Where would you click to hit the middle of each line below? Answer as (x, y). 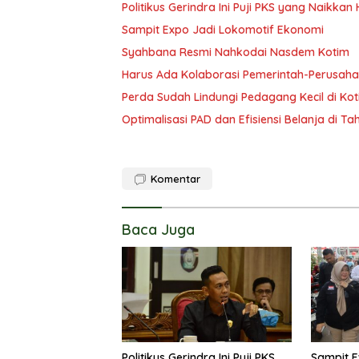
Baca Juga (158, 230)
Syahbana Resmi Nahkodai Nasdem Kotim (236, 52)
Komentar (175, 179)
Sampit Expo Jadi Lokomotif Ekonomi (223, 30)
